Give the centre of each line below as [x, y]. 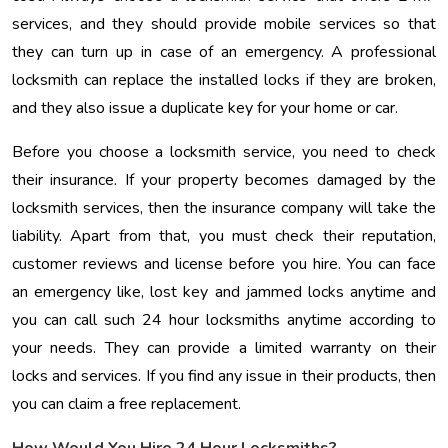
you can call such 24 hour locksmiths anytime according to [224, 320]
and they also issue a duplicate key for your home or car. [205, 108]
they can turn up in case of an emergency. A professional [224, 52]
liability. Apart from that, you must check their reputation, [224, 236]
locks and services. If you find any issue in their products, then [224, 376]
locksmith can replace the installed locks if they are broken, [224, 80]
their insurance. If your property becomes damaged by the [224, 180]
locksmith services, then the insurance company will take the [224, 208]
